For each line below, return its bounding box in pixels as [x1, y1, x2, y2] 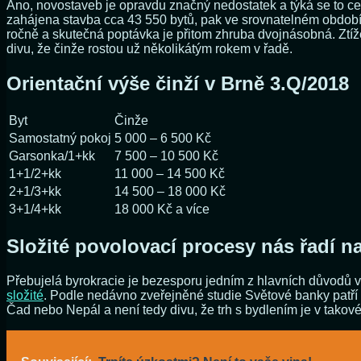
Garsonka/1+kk [9, 149, 95, 164]
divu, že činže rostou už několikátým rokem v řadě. [6, 42, 293, 56]
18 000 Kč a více [114, 202, 210, 217]
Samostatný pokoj [9, 131, 111, 146]
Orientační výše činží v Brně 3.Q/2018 [6, 73, 349, 95]
